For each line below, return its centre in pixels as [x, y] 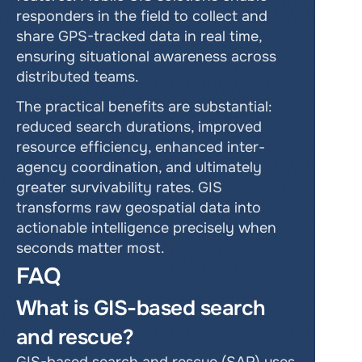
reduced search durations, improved [139, 127]
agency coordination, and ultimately [139, 167]
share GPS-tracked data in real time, [139, 36]
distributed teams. [78, 77]
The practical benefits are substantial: [144, 107]
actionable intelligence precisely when [146, 228]
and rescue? [75, 337]
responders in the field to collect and [142, 16]
